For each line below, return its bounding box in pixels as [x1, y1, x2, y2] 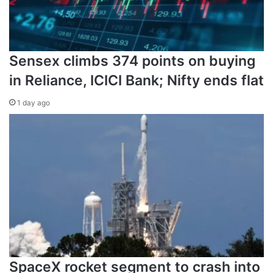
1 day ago [17, 97, 50, 107]
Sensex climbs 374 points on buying [9, 52, 255, 69]
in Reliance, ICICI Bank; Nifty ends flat [9, 71, 264, 89]
